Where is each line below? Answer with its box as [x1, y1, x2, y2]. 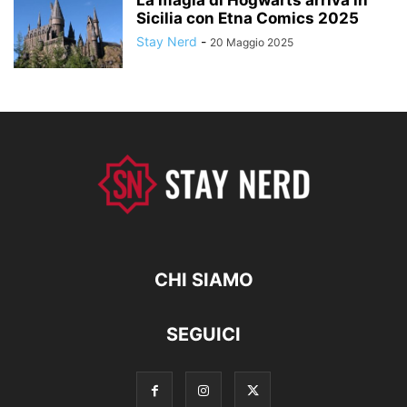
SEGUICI [166, 323, 241, 345]
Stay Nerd [136, 33, 197, 49]
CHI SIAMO [154, 268, 253, 291]
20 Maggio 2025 [210, 35, 293, 49]
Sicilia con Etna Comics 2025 [136, 8, 359, 27]
